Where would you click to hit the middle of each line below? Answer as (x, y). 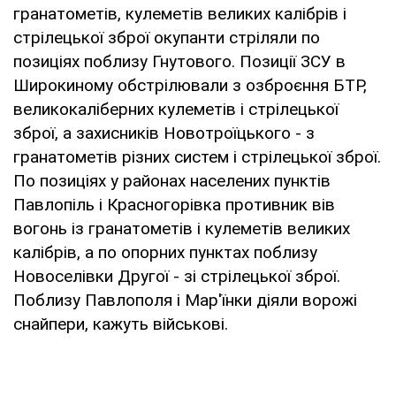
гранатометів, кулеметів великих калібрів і (180, 13)
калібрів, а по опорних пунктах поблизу (165, 252)
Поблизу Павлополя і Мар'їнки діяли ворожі (185, 300)
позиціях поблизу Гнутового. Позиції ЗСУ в (179, 61)
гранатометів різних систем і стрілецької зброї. (197, 156)
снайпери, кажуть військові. (121, 324)
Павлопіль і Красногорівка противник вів (174, 204)
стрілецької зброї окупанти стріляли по (167, 37)
